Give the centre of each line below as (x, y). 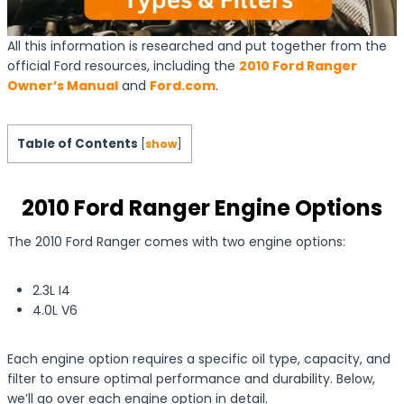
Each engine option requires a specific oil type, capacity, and (199, 358)
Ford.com (183, 85)
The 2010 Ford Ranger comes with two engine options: (176, 241)
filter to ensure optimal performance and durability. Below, (191, 378)
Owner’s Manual (63, 85)
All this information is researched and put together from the (197, 46)
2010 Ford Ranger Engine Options (202, 207)
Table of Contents (78, 143)
